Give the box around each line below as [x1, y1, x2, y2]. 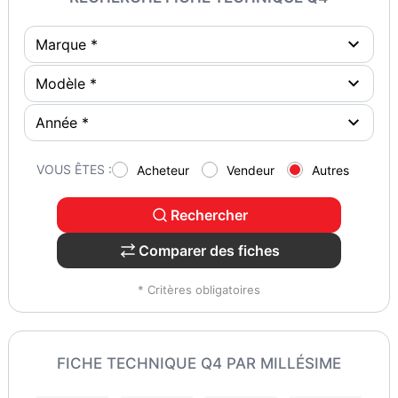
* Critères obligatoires [137, 282, 260, 297]
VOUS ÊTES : [36, 162, 112, 178]
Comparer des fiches [139, 241, 281, 259]
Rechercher [171, 205, 249, 224]
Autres [311, 162, 349, 178]
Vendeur [226, 162, 275, 178]
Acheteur [136, 162, 189, 178]
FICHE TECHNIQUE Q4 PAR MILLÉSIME [56, 354, 341, 372]
